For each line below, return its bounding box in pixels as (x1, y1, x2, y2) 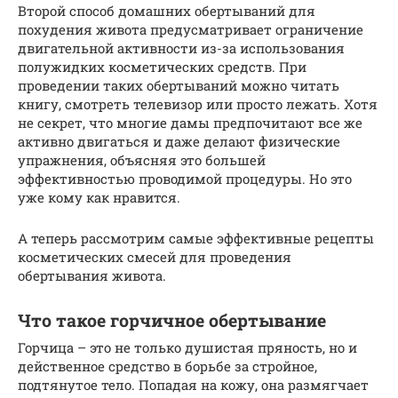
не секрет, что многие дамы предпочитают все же (18, 113, 362, 131)
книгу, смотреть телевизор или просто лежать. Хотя (18, 94, 378, 113)
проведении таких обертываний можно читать (18, 76, 339, 94)
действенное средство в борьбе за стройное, (18, 356, 317, 375)
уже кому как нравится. (18, 187, 180, 206)
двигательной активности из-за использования (18, 38, 345, 57)
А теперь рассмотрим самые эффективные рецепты (18, 228, 374, 247)
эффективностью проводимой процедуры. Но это (18, 169, 352, 187)
